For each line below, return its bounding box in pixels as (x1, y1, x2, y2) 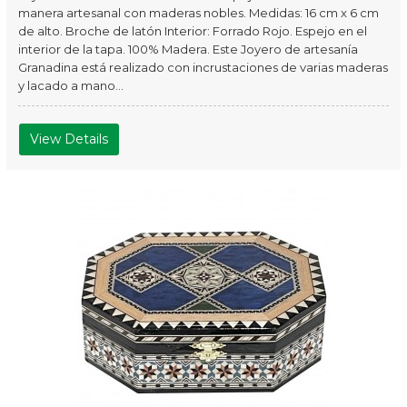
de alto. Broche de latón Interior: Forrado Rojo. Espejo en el (18, 24, 368, 38)
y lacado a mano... (18, 78, 124, 93)
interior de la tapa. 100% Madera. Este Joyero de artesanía (18, 42, 359, 56)
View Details (30, 131, 109, 148)
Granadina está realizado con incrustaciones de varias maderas (18, 60, 389, 74)
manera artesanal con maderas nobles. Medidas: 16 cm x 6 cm (18, 5, 380, 20)
